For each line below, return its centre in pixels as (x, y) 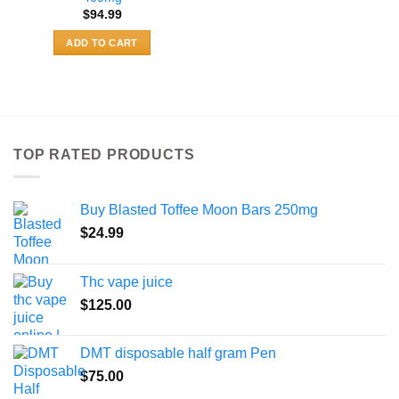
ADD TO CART (102, 42)
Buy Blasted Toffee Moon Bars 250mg (199, 209)
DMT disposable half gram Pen (178, 353)
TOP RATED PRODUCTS (104, 155)
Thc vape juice (126, 281)
